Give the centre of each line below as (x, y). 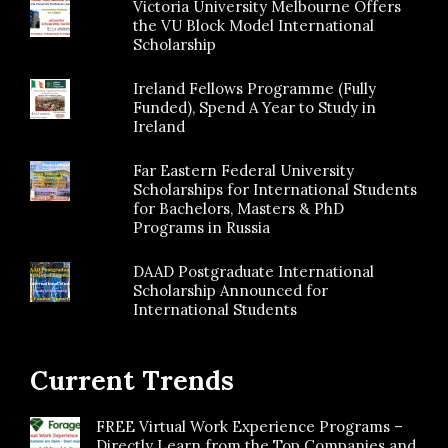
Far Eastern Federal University (244, 170)
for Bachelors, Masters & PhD (239, 208)
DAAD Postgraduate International (254, 271)
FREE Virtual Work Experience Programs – (249, 426)
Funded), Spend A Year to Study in (255, 107)
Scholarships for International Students (275, 189)
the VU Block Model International (254, 25)
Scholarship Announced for (231, 290)
